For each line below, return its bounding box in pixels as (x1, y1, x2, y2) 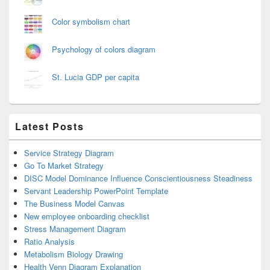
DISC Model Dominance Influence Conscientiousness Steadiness (24, 172, 253, 184)
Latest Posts (15, 119, 84, 133)
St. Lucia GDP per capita (52, 71, 139, 83)
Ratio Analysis (24, 235, 75, 247)
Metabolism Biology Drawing (24, 248, 123, 260)
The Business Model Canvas (24, 197, 125, 209)
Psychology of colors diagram (52, 43, 155, 55)
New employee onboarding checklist (24, 210, 149, 222)
